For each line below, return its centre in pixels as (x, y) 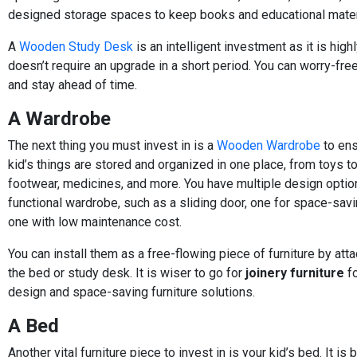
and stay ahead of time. (73, 84)
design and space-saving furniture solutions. (131, 292)
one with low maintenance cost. (95, 222)
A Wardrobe (59, 118)
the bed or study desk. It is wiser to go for (127, 273)
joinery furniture (295, 273)
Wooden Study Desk (76, 46)
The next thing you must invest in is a (112, 145)
